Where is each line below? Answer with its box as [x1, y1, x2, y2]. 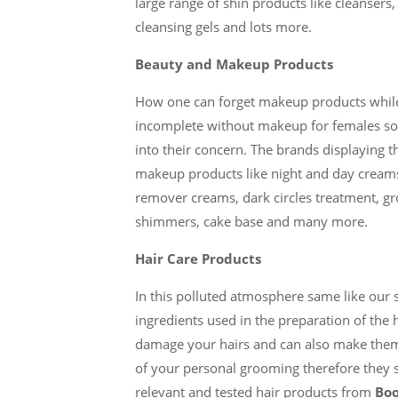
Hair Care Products [135, 250, 261, 267]
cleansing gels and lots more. [135, 18, 312, 36]
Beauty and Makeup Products [135, 55, 333, 73]
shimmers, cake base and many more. [135, 212, 368, 230]
